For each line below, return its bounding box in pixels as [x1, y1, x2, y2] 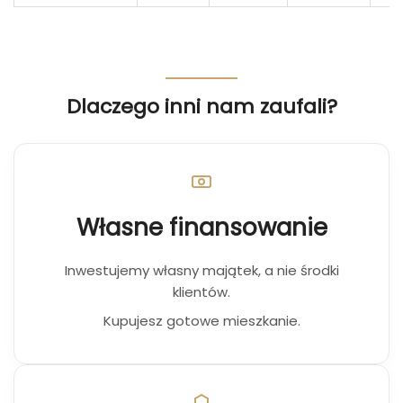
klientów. [173, 282, 230, 301]
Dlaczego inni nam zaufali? [66, 93, 337, 121]
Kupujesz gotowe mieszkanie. [103, 311, 300, 330]
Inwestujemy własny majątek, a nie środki [64, 261, 339, 280]
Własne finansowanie [76, 211, 327, 244]
